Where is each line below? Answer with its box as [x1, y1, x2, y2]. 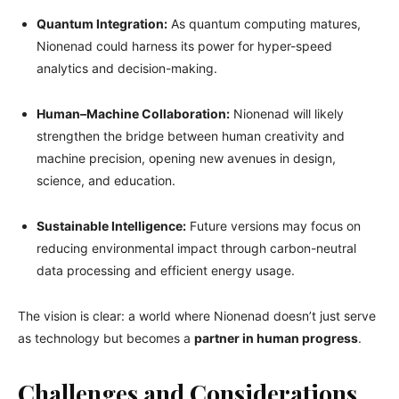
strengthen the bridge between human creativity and [37, 127, 345, 143]
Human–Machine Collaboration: [37, 105, 230, 121]
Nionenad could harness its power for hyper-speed [37, 37, 332, 53]
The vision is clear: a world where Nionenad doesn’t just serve [18, 307, 376, 323]
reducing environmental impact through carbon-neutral [37, 240, 356, 256]
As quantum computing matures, [167, 15, 361, 31]
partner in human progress [194, 330, 358, 346]
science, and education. [37, 172, 175, 188]
